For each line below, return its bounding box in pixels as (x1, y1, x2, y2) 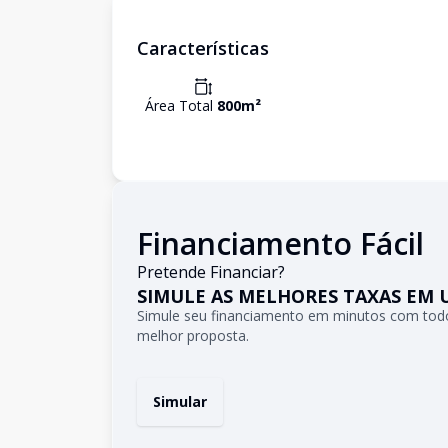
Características (137, 36, 269, 60)
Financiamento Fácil (137, 223, 424, 264)
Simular (153, 392, 207, 411)
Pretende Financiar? (137, 261, 285, 283)
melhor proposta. (137, 326, 249, 345)
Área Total (145, 96, 217, 115)
